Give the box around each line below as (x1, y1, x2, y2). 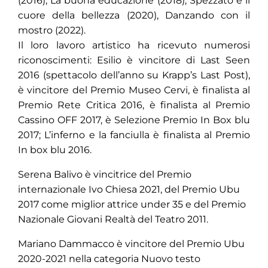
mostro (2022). (18, 25, 86, 36)
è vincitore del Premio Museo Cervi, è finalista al (18, 84, 250, 96)
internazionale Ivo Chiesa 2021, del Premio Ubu (18, 184, 240, 195)
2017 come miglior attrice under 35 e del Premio (18, 199, 246, 210)
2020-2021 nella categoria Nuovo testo (18, 253, 200, 264)
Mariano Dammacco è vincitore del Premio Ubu (18, 238, 245, 249)
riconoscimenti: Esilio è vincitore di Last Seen (18, 54, 250, 66)
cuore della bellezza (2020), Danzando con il (18, 10, 250, 21)
